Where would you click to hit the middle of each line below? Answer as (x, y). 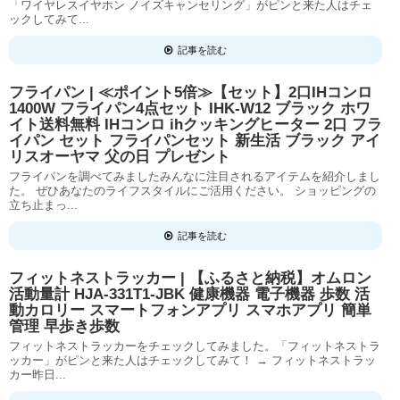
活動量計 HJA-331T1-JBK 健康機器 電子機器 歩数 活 (189, 294)
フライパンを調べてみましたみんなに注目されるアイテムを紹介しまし (195, 176)
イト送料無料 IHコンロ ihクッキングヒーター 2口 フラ (196, 125)
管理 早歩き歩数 (64, 326)
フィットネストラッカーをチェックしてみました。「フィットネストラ (195, 346)
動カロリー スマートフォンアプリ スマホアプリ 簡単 (190, 310)
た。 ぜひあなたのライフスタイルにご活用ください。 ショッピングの (192, 191)
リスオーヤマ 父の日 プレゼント (120, 157)
